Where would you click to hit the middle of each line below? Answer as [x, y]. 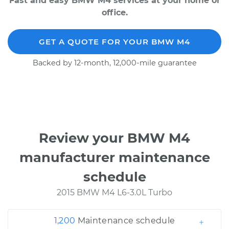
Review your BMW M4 [114, 138]
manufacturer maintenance [114, 157]
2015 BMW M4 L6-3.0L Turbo [114, 192]
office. [114, 13]
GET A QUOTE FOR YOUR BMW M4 [114, 42]
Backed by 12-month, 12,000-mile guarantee [114, 63]
